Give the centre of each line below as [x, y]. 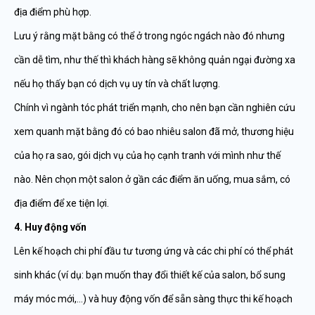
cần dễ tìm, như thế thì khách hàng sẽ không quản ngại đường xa [155, 60]
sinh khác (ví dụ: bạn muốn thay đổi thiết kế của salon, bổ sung [150, 275]
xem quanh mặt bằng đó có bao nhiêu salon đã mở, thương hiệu [154, 131]
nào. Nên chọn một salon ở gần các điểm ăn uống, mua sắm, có [152, 179]
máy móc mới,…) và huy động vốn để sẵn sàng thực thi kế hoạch [153, 299]
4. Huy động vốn [50, 227]
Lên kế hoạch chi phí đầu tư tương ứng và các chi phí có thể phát [154, 251]
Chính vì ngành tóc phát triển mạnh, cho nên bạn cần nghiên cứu [155, 108]
